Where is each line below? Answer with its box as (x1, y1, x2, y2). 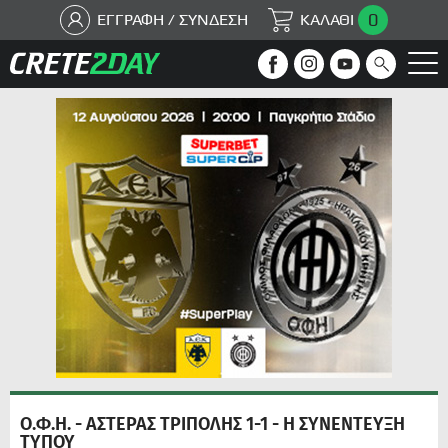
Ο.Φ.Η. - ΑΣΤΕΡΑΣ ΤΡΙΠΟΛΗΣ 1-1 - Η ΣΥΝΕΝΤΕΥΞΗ (20, 413, 405, 435)
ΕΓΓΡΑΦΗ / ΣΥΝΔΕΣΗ (97, 10, 248, 29)
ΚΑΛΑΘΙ (300, 10, 354, 29)
